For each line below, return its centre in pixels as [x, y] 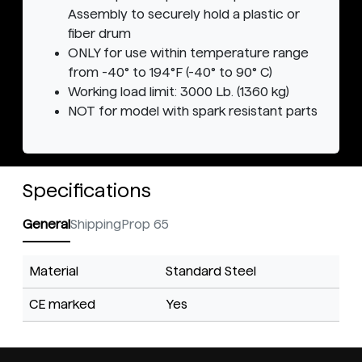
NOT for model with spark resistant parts [193, 112]
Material [54, 271]
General [46, 225]
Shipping [96, 225]
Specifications [87, 191]
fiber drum [99, 34]
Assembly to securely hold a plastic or [184, 15]
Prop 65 [145, 225]
